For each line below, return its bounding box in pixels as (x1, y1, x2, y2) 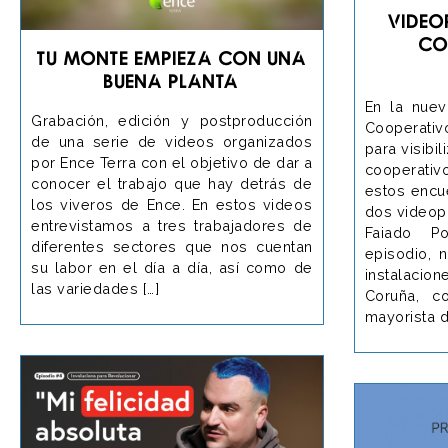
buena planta (104, 68, 240, 92)
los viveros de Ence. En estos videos (31, 195, 312, 213)
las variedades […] (31, 279, 159, 297)
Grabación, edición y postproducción (31, 111, 313, 129)
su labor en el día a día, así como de (31, 258, 313, 276)
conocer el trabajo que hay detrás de (31, 174, 312, 192)
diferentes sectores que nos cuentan (31, 237, 313, 255)
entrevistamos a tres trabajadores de (31, 216, 312, 234)
